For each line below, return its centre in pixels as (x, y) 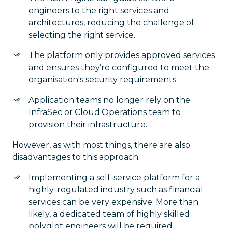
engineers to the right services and (99, 10)
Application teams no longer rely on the (109, 100)
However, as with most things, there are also (101, 145)
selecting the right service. (82, 35)
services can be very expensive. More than (113, 202)
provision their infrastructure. (88, 124)
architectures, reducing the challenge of (111, 22)
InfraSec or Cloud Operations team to (105, 112)
